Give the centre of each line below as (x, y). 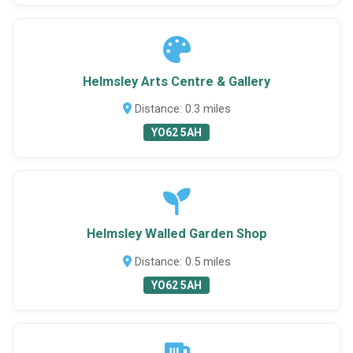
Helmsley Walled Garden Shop (176, 234)
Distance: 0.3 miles (181, 109)
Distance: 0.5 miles (181, 262)
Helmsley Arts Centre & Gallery (176, 81)
